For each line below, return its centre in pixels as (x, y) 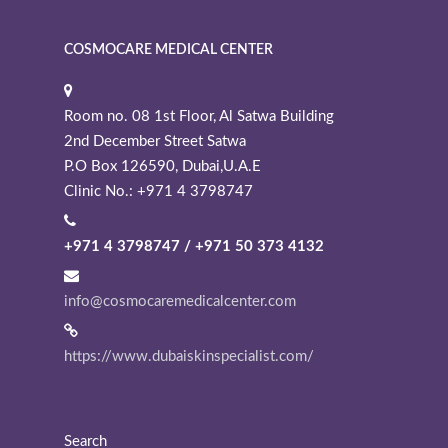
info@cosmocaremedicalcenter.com (180, 302)
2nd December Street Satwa (155, 142)
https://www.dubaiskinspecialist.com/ (189, 357)
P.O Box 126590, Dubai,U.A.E (162, 167)
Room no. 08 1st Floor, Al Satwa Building (199, 117)
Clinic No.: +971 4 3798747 (158, 192)
